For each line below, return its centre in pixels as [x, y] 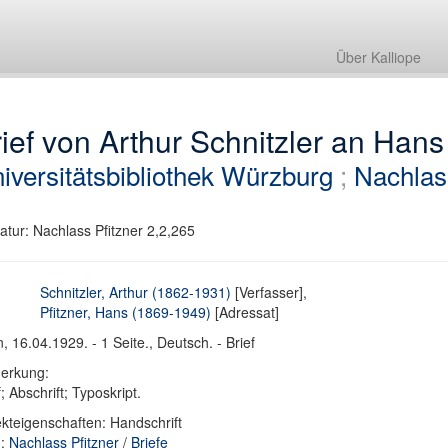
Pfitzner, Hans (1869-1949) [126, 312]
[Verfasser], [269, 292]
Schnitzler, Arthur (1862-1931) [136, 292]
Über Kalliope [378, 57]
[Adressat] [245, 312]
